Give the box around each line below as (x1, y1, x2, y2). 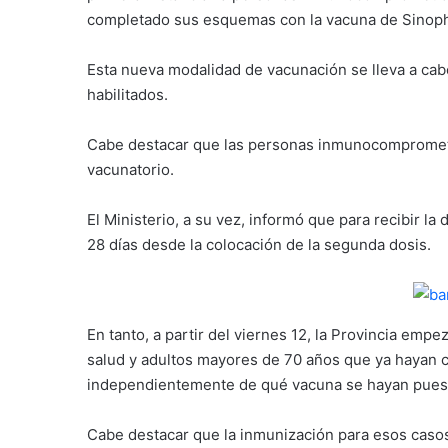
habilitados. (87, 85, 168, 104)
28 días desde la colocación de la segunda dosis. (87, 235, 431, 254)
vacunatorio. (87, 160, 174, 179)
